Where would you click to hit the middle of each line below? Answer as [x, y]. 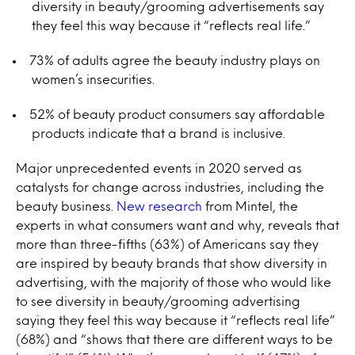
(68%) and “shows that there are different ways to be [174, 339]
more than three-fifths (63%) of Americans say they [167, 244]
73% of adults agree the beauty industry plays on [175, 60]
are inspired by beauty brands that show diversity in [172, 263]
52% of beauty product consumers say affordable [177, 114]
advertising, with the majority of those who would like [174, 282]
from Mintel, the [250, 206]
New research [159, 206]
